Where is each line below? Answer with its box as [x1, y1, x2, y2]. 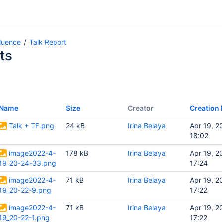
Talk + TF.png [9, 121, 54, 130]
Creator [128, 104, 154, 112]
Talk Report [29, 38, 66, 46]
